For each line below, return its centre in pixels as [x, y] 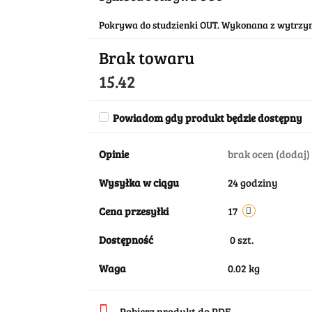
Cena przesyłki [133, 211]
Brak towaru [146, 57]
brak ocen [251, 154]
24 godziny [252, 182]
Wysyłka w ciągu [139, 182]
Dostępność [126, 240]
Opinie [114, 154]
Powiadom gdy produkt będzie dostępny [207, 118]
